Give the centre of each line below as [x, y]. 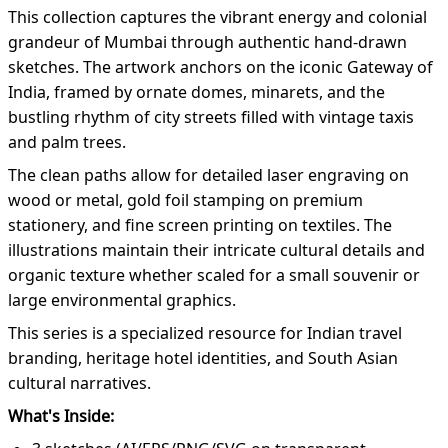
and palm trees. [69, 142]
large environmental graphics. [122, 300]
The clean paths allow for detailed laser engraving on [208, 175]
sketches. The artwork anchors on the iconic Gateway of [220, 67]
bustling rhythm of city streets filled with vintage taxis [211, 117]
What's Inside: [61, 416]
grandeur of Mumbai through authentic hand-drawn [207, 42]
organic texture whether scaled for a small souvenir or [214, 275]
